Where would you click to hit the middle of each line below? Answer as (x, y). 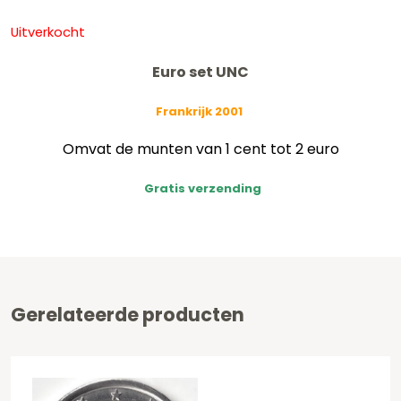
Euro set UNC (200, 72)
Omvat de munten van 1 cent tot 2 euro (200, 149)
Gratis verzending (202, 188)
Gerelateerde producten (128, 314)
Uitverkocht (48, 32)
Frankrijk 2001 (199, 111)
